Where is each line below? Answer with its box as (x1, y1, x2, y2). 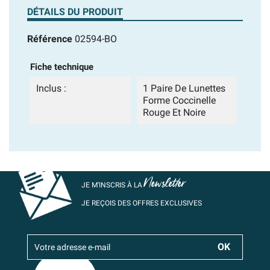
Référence (27, 33, 72, 45)
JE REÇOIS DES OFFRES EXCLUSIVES (81, 199, 202, 207)
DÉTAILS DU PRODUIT (27, 6, 123, 17)
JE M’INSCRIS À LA (81, 181, 144, 189)
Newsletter (144, 174, 186, 193)
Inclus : (36, 83, 66, 94)
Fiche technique (30, 61, 93, 72)
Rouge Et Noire (142, 107, 206, 118)
